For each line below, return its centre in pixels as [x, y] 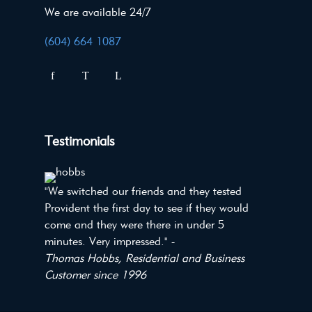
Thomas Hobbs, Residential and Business [145, 258]
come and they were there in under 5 [134, 224]
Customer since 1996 [95, 274]
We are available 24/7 [98, 12]
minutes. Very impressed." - [110, 241]
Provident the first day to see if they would [147, 208]
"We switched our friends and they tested [143, 191]
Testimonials [80, 141]
